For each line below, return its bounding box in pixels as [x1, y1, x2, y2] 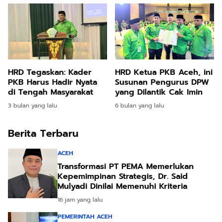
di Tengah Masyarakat [8, 86, 93, 98]
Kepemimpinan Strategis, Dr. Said [57, 170, 188, 182]
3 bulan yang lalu [8, 101, 57, 110]
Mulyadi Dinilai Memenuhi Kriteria [57, 180, 187, 192]
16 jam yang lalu [57, 195, 103, 204]
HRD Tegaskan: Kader [8, 66, 92, 78]
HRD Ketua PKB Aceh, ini [115, 66, 213, 78]
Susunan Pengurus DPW [115, 76, 209, 88]
